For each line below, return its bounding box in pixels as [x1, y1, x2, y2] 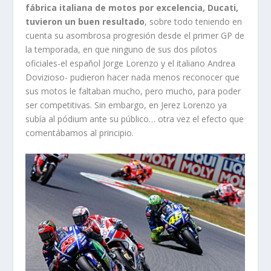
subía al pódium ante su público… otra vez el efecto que [25, 113, 244, 125]
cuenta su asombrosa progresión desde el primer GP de [25, 30, 245, 42]
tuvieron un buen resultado [25, 16, 145, 28]
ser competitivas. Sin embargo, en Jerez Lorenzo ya [25, 99, 227, 111]
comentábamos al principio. [25, 127, 134, 139]
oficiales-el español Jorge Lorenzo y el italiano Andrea [25, 57, 236, 70]
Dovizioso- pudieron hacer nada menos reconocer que [25, 71, 240, 83]
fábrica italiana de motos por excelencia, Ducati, [25, 2, 239, 14]
